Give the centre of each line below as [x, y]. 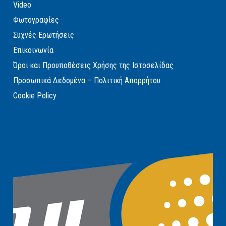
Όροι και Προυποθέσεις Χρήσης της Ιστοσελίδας [94, 66]
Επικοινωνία [34, 50]
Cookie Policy [35, 96]
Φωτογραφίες [36, 20]
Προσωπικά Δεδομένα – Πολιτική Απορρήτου [87, 81]
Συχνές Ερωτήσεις [44, 35]
